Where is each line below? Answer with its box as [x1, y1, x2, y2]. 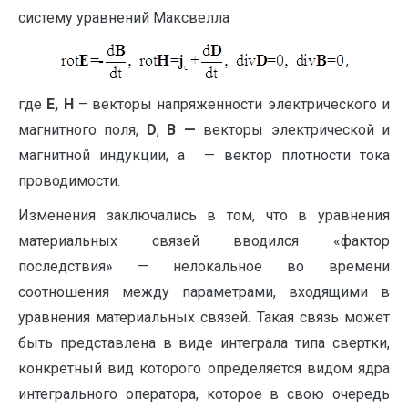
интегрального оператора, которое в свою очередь [18, 385, 390, 403]
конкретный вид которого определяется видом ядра [18, 360, 390, 377]
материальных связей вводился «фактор [18, 232, 390, 250]
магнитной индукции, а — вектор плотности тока [18, 147, 390, 164]
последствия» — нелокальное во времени [18, 258, 390, 275]
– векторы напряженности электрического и [73, 96, 391, 113]
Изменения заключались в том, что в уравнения [18, 207, 390, 224]
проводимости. [18, 172, 120, 189]
